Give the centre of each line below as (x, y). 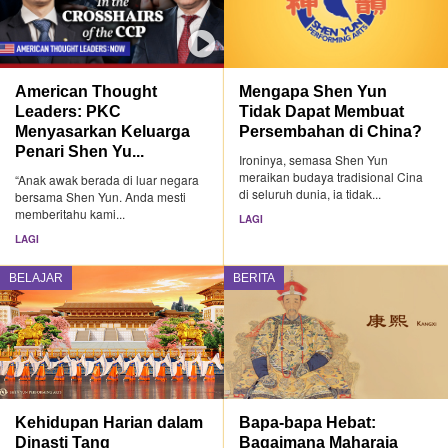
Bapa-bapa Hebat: (308, 421)
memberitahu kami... (70, 214)
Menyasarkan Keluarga (102, 131)
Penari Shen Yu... (79, 151)
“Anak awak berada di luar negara (107, 180)
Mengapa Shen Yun (313, 91)
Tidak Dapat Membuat (322, 111)
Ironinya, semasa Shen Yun (314, 160)
